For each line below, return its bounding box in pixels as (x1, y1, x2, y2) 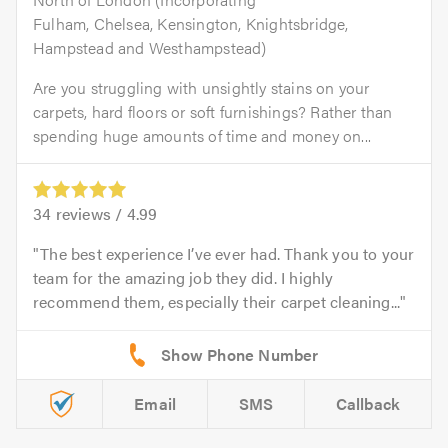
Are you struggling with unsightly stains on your (33, 76, 370, 100)
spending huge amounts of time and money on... (33, 124, 372, 148)
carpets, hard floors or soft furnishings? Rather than (33, 100, 393, 124)
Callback (335, 392, 401, 416)
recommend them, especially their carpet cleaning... (33, 290, 401, 314)
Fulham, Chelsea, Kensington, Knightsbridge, (33, 12, 349, 36)
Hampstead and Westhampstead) (33, 36, 267, 60)
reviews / (51, 202, 127, 226)
